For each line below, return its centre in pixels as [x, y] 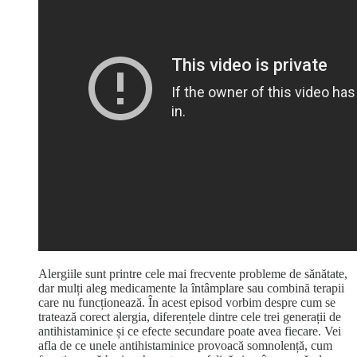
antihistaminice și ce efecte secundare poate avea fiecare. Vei [190, 331]
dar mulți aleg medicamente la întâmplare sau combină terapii [191, 288]
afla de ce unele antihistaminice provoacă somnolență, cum [185, 345]
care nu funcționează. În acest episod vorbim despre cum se [187, 302]
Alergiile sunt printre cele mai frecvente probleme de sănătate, [193, 274]
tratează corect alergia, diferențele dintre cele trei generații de [190, 317]
